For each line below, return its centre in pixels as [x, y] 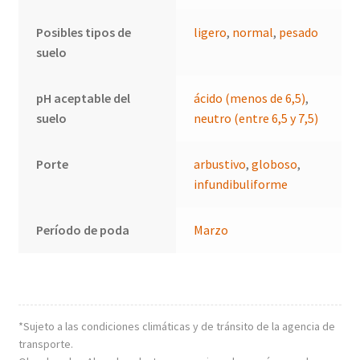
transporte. [45, 344]
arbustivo [220, 164]
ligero [211, 33]
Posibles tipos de [84, 33]
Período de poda [83, 230]
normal [253, 33]
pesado [299, 33]
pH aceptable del [84, 98]
